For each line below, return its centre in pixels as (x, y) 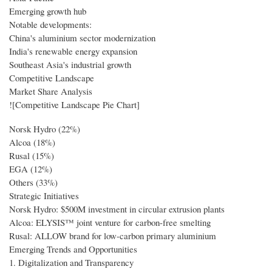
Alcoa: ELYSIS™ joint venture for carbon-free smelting (110, 222)
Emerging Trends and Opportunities (73, 249)
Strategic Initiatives (44, 195)
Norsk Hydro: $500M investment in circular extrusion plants (117, 209)
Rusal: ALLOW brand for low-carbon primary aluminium (113, 235)
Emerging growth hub (48, 11)
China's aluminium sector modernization (82, 37)
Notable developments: (50, 24)
